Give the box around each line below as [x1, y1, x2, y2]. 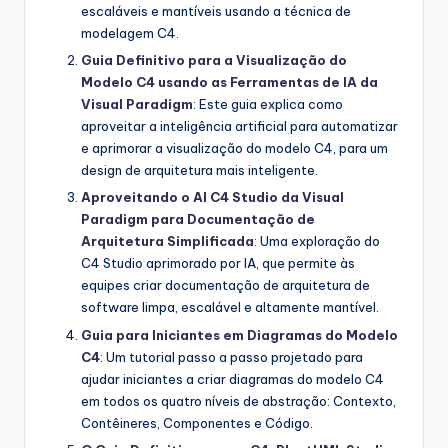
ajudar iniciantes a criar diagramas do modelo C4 [81, 370, 384, 387]
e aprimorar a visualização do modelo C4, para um [81, 140, 388, 157]
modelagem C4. [81, 25, 179, 42]
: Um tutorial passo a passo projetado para [100, 348, 363, 365]
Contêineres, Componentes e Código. [81, 414, 313, 431]
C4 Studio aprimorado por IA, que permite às [81, 255, 355, 272]
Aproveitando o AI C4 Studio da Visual [81, 189, 344, 206]
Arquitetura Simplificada [81, 233, 254, 250]
